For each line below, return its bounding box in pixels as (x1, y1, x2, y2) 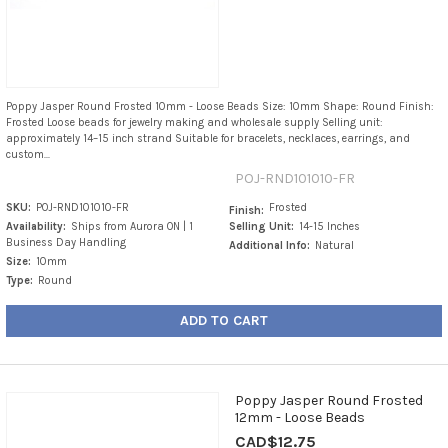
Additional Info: (229, 239, 311, 253)
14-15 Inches (299, 220, 361, 234)
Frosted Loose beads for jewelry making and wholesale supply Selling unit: (5, 116, 383, 130)
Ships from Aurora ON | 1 (70, 220, 193, 234)
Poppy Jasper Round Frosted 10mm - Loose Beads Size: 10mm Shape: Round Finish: (5, 100, 434, 114)
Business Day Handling (5, 236, 126, 250)
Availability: (5, 220, 66, 234)
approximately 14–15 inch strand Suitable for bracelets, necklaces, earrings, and (5, 132, 410, 146)
